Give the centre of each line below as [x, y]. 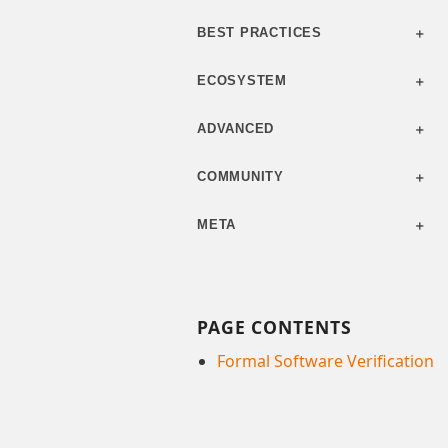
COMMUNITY [241, 177]
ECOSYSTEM [242, 81]
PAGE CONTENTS [274, 327]
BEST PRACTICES [259, 33]
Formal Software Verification [325, 360]
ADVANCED [236, 129]
